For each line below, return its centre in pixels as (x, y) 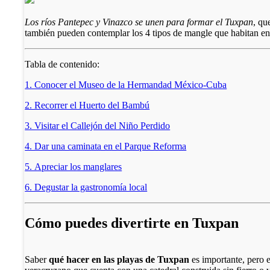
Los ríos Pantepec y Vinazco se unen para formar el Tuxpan (139, 22)
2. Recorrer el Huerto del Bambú (87, 105)
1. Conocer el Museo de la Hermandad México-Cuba (126, 84)
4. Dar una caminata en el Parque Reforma (106, 146)
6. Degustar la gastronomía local (86, 187)
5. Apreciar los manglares (74, 166)
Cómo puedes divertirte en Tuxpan (132, 223)
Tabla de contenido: (62, 64)
